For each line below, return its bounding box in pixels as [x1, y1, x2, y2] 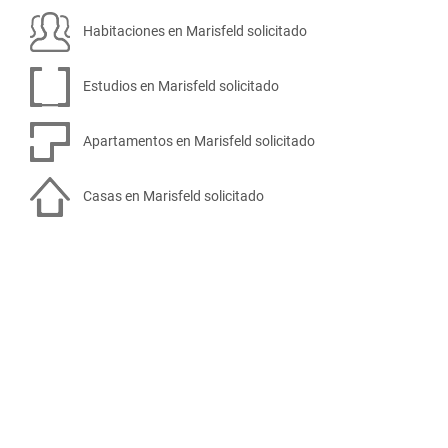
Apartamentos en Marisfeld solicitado [80, 132, 315, 149]
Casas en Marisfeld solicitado [80, 187, 264, 204]
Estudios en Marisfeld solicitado [80, 77, 279, 94]
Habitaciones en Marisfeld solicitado [80, 22, 307, 39]
